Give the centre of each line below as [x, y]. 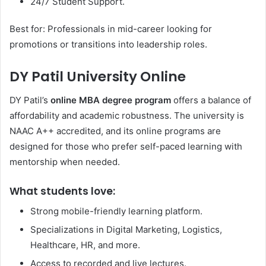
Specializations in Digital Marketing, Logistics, [126, 229]
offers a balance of [211, 100]
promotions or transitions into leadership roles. [108, 44]
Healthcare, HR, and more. [85, 245]
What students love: [62, 191]
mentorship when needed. [65, 162]
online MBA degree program [110, 100]
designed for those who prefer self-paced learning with [126, 147]
